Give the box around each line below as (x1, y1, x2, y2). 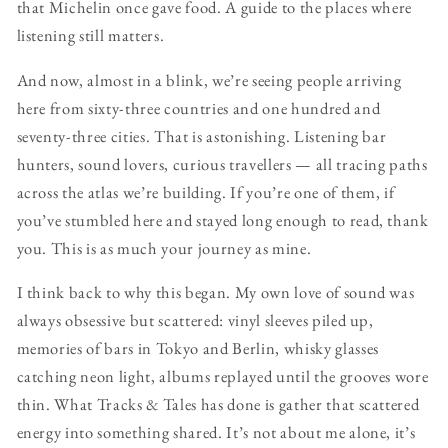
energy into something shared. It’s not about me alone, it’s (16, 421, 416, 444)
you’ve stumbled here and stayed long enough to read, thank (16, 208, 429, 231)
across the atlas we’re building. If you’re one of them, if (16, 180, 395, 203)
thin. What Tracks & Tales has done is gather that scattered (16, 393, 420, 416)
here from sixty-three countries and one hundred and (16, 96, 381, 119)
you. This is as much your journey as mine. (16, 236, 312, 259)
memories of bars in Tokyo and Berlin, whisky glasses (16, 337, 379, 360)
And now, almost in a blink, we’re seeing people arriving (16, 68, 402, 91)
